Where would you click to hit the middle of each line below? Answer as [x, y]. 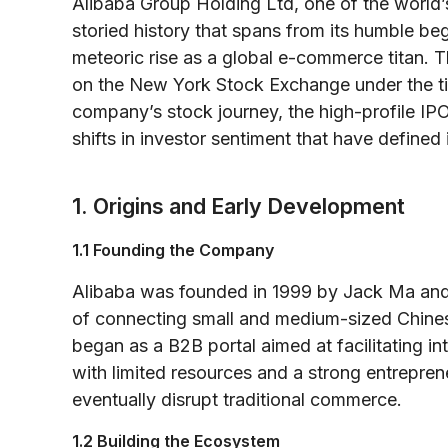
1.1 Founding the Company [173, 249]
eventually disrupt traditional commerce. [237, 399]
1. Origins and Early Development [238, 205]
